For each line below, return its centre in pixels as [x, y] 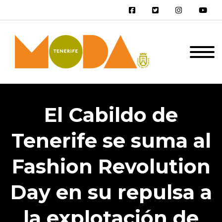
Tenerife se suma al [111, 140]
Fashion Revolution [111, 166]
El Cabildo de [111, 115]
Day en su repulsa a [111, 192]
